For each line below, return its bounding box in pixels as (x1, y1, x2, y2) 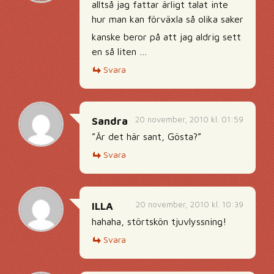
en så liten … (92, 46, 147, 57)
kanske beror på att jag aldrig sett (92, 31, 241, 42)
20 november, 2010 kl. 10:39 (136, 199, 243, 209)
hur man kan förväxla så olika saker (92, 13, 243, 24)
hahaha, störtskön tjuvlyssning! (92, 216, 226, 227)
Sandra (92, 115, 128, 127)
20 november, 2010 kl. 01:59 (135, 114, 243, 124)
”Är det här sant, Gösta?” (92, 131, 201, 142)
